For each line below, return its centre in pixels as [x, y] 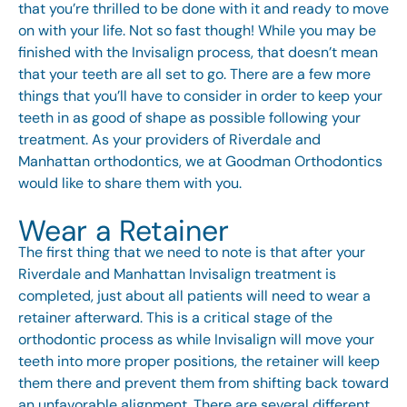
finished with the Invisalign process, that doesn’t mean [198, 53]
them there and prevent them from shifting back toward [203, 383]
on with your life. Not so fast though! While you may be [197, 31]
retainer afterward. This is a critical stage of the [175, 318]
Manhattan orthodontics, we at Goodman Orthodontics [200, 162]
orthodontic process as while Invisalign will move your [196, 340]
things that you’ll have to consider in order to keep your [200, 96]
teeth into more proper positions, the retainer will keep [199, 362]
